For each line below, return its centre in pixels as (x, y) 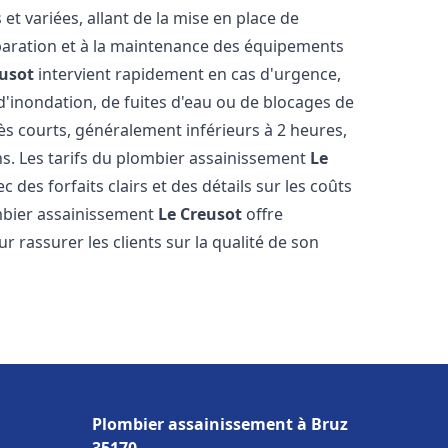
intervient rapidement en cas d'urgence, (188, 74)
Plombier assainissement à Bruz (220, 424)
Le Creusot (200, 214)
